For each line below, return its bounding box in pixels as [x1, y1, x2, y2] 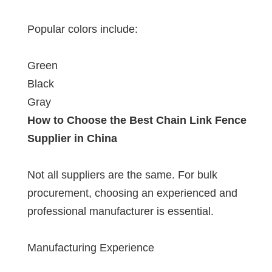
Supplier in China [27, 132, 117, 144]
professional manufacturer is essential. [27, 205, 214, 217]
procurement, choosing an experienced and [27, 186, 237, 199]
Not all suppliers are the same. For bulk [27, 168, 217, 181]
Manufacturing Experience [27, 241, 154, 254]
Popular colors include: [27, 22, 138, 35]
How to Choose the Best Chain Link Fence [27, 114, 246, 126]
